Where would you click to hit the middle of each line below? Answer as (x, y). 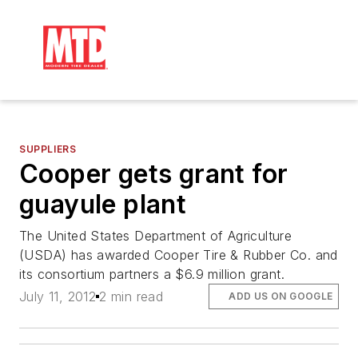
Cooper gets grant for (154, 174)
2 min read (131, 297)
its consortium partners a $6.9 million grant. (152, 274)
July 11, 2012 (58, 297)
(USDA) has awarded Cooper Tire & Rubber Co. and (179, 255)
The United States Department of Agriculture (156, 236)
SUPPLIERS (48, 149)
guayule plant (103, 204)
